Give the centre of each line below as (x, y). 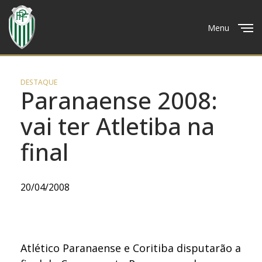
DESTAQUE (39, 82)
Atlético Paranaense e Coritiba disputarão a (131, 248)
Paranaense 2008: (119, 100)
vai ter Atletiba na (118, 126)
